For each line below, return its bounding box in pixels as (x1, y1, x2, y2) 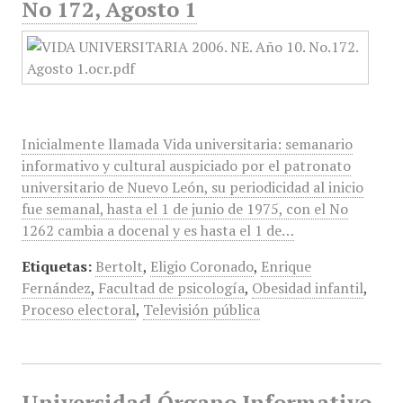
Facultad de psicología (97, 278, 245, 298)
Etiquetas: (21, 256, 92, 276)
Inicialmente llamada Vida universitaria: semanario (21, 134, 353, 154)
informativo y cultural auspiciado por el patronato (21, 156, 351, 175)
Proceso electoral (21, 300, 136, 319)
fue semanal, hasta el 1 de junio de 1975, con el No (21, 199, 348, 219)
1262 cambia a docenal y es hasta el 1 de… (21, 220, 294, 240)
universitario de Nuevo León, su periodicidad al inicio (21, 177, 363, 197)
